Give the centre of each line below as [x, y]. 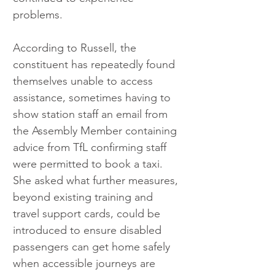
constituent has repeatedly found [95, 65]
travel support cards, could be [88, 214]
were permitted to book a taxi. [89, 164]
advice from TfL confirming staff [91, 148]
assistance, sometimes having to [93, 98]
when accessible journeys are [86, 264]
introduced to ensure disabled [89, 230]
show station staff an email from [92, 114]
